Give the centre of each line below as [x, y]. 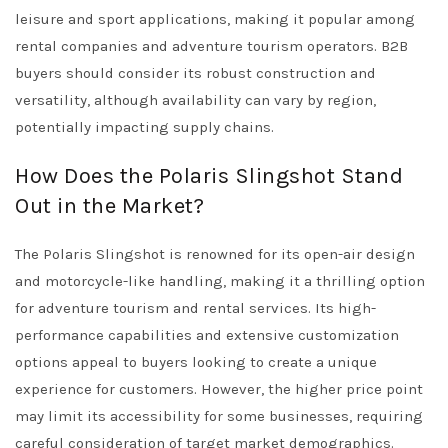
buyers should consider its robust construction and [195, 73]
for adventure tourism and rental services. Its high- [195, 308]
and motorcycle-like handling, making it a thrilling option [220, 281]
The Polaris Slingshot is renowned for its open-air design [215, 254]
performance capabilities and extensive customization [207, 335]
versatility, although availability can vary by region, [195, 100]
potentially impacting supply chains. [144, 127]
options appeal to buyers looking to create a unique [196, 362]
